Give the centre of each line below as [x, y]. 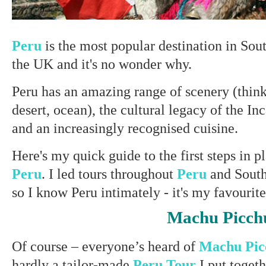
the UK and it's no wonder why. [102, 64]
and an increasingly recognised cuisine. [125, 128]
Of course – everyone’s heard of [105, 246]
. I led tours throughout [109, 174]
